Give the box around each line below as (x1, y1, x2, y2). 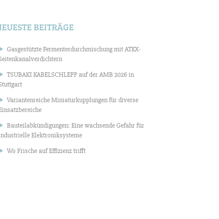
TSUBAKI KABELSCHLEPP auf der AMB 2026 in (7, 70, 134, 79)
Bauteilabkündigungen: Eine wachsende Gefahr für (7, 121, 144, 130)
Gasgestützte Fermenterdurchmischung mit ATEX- (7, 45, 141, 54)
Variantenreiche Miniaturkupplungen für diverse (7, 96, 138, 105)
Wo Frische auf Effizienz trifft (7, 147, 86, 155)
